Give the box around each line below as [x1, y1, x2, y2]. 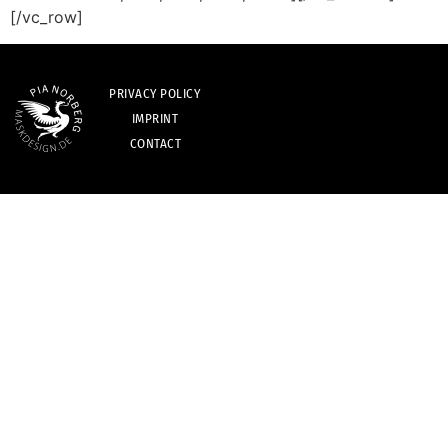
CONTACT [129, 136, 182, 152]
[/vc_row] [10, 7, 83, 28]
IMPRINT [131, 111, 179, 127]
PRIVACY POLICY [109, 86, 201, 102]
